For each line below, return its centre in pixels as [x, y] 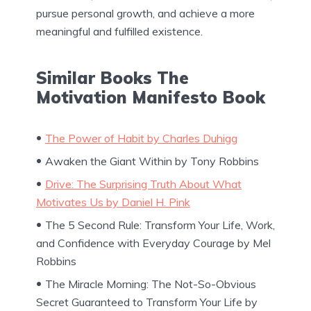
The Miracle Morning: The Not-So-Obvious [151, 284]
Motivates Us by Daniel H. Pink [113, 202]
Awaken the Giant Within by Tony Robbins [152, 161]
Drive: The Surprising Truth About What [143, 184]
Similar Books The [112, 77]
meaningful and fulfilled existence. [119, 31]
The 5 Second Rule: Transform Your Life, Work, [160, 225]
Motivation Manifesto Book [151, 97]
